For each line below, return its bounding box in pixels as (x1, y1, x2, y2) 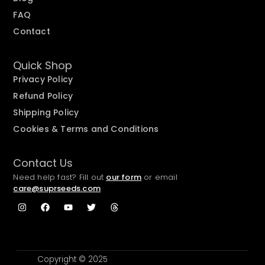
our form (106, 171, 142, 183)
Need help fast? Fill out (13, 171, 106, 183)
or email (141, 171, 177, 183)
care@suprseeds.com (13, 182, 101, 194)
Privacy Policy (13, 73, 73, 85)
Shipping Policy (13, 106, 79, 118)
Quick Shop (13, 57, 73, 73)
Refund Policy (13, 89, 73, 102)
